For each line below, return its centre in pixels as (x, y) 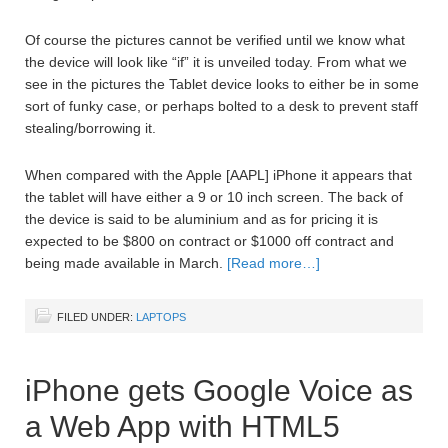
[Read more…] (273, 263)
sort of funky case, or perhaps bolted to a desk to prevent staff (221, 106)
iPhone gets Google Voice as (219, 391)
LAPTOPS (161, 317)
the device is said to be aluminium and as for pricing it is (201, 219)
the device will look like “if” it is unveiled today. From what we (216, 62)
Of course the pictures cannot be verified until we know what (215, 40)
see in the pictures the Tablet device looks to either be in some (222, 84)
